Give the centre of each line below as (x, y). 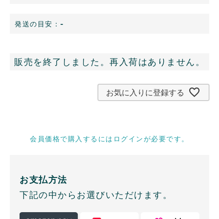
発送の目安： (37, 24)
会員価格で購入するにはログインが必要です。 (109, 138)
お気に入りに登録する (145, 93)
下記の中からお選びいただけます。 (96, 195)
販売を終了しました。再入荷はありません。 (109, 62)
